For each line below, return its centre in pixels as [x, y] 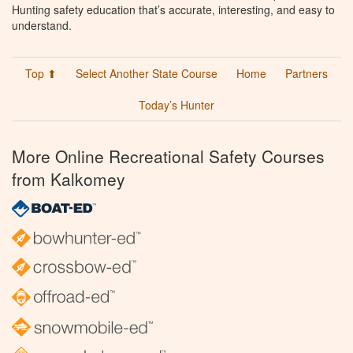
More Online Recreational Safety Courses [168, 156]
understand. [42, 26]
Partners [307, 74]
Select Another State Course [147, 74]
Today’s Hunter [176, 105]
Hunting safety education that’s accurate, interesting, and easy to [173, 10]
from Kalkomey [69, 179]
